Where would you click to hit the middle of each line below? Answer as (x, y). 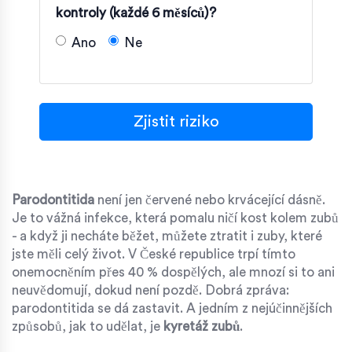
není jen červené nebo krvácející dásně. (210, 200)
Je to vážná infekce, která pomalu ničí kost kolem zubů (175, 218)
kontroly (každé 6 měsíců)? (136, 13)
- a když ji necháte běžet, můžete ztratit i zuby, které (167, 236)
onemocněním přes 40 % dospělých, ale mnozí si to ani (173, 272)
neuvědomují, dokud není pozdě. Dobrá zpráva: (150, 290)
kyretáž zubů (202, 326)
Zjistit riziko (176, 121)
